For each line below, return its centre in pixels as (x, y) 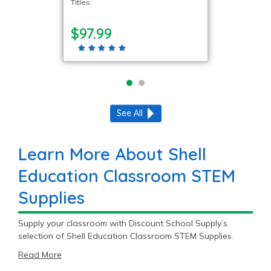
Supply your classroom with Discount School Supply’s (123, 223)
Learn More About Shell (112, 154)
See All (129, 113)
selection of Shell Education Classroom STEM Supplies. (126, 236)
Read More (40, 254)
